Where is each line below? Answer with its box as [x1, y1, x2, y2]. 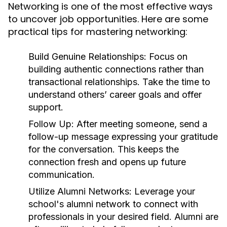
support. [28, 102, 63, 112]
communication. [28, 169, 95, 180]
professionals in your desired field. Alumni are [28, 211, 218, 222]
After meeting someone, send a [74, 119, 207, 129]
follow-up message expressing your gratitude [28, 131, 218, 142]
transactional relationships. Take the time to [28, 77, 210, 87]
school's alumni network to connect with [28, 199, 198, 209]
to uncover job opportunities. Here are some [8, 13, 208, 25]
